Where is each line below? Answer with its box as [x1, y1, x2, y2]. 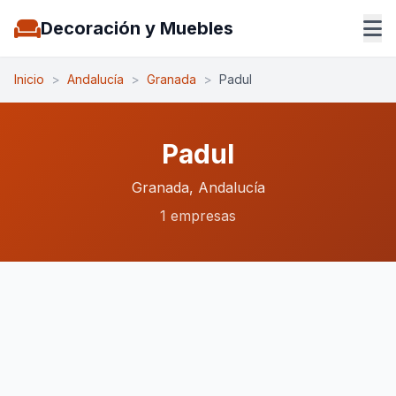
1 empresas [160, 207, 236, 225]
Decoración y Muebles [41, 18, 233, 39]
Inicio [14, 72, 44, 87]
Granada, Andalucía [131, 179, 265, 196]
